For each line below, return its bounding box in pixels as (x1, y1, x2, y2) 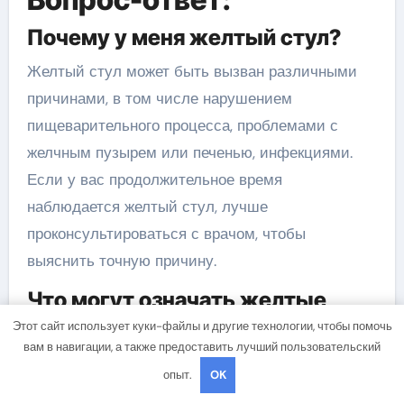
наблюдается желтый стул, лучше (26, 196, 268, 216)
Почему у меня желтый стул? (26, 24, 341, 50)
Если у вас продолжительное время (26, 169, 282, 189)
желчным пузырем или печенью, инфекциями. (26, 142, 353, 162)
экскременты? (26, 314, 185, 341)
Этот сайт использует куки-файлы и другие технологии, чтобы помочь (12, 317, 392, 334)
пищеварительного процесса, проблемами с (26, 115, 338, 135)
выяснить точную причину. (26, 250, 216, 271)
